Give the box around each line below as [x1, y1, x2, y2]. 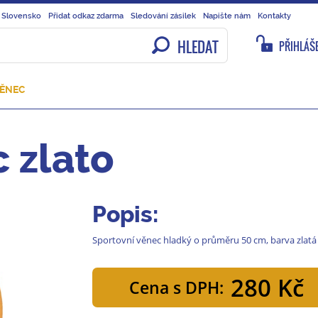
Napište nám [203, 11, 251, 21]
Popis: [92, 201, 158, 227]
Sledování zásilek [131, 11, 196, 21]
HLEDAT [177, 36, 219, 57]
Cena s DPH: [128, 276, 224, 300]
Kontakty [258, 11, 291, 21]
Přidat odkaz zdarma [48, 11, 124, 21]
